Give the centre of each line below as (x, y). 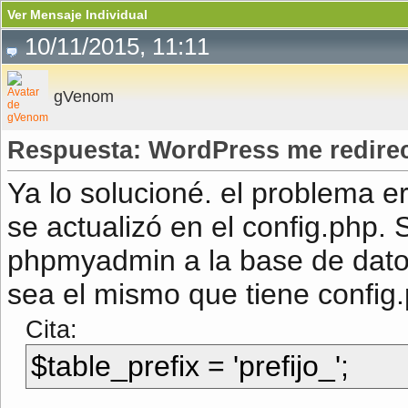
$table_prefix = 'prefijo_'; (190, 366)
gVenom (84, 97)
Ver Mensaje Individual (77, 15)
